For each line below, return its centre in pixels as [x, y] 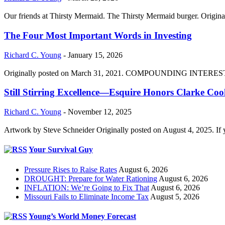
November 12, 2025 [100, 111]
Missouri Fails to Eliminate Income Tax [86, 196]
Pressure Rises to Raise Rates [71, 169]
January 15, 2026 [95, 55]
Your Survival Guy [61, 150]
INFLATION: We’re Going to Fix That [87, 187]
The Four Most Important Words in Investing [98, 35]
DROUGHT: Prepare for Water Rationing [91, 178]
